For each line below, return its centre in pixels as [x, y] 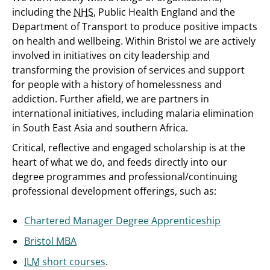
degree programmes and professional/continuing [125, 177]
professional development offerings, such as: [114, 191]
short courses [73, 262]
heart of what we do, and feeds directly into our [120, 162]
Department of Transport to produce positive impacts [135, 27]
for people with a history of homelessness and [117, 84]
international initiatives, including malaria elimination [133, 113]
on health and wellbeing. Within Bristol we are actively [134, 41]
